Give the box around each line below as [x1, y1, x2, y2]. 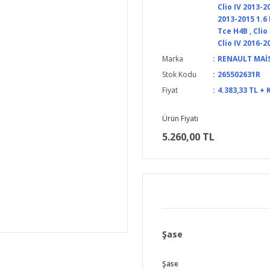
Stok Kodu [162, 69, 196, 80]
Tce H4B [217, 26, 248, 36]
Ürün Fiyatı [162, 113, 198, 124]
